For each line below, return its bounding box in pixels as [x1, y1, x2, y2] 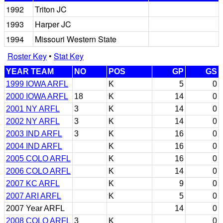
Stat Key [54, 50, 84, 62]
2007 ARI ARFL [6, 191, 61, 200]
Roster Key [7, 50, 47, 62]
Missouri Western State [35, 33, 116, 45]
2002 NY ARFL [6, 116, 60, 125]
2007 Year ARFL [6, 204, 65, 213]
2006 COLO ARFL [6, 166, 71, 175]
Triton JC [35, 3, 67, 15]
